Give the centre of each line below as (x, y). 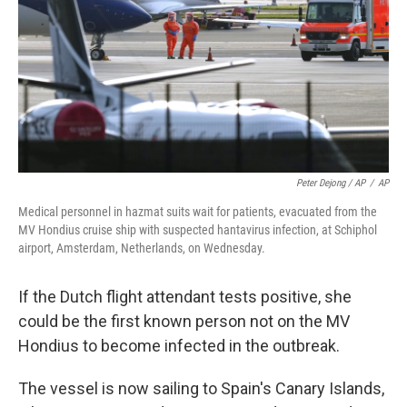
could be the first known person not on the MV (184, 321)
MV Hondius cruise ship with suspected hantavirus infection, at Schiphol (198, 230)
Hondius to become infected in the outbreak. (179, 346)
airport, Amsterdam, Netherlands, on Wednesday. (142, 248)
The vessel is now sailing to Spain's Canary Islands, (201, 388)
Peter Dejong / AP (331, 183)
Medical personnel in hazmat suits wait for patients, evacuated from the (198, 212)
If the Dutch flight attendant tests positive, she (185, 297)
